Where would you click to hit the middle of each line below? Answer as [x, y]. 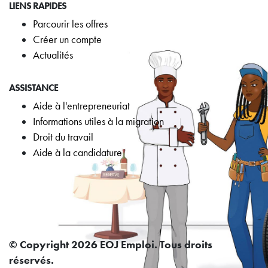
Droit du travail [63, 137]
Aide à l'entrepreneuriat [81, 106]
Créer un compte [67, 39]
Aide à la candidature [77, 152]
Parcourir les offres [70, 24]
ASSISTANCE [33, 87]
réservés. [31, 260]
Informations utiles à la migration [98, 121]
